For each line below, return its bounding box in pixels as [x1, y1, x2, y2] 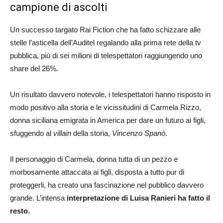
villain [53, 129, 71, 138]
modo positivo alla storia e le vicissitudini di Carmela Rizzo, [10, 103, 201, 112]
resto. [10, 207, 30, 216]
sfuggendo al [10, 129, 53, 138]
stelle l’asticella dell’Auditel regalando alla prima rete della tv [10, 38, 201, 47]
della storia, [71, 129, 110, 138]
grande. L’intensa [10, 194, 67, 203]
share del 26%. [10, 64, 58, 73]
